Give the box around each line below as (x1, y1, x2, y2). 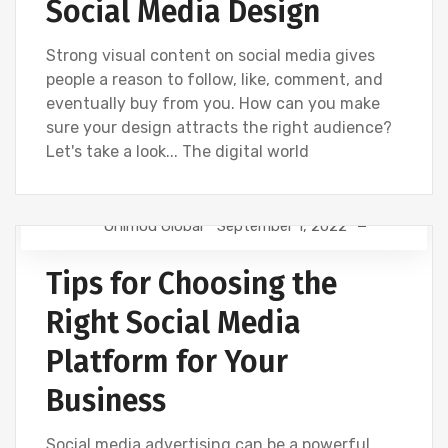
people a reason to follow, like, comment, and (46, 70, 383, 89)
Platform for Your (46, 344, 288, 380)
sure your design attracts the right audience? (46, 118, 392, 137)
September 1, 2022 (216, 217, 347, 235)
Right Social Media (46, 305, 301, 341)
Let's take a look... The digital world (46, 142, 309, 161)
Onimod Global (103, 217, 203, 235)
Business (46, 383, 166, 419)
